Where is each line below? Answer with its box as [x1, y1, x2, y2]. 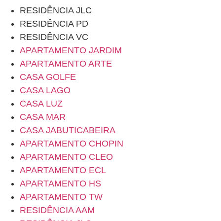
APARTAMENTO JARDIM [20, 45, 122, 55]
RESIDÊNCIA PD [20, 19, 88, 29]
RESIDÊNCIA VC [20, 32, 88, 42]
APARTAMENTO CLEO [20, 152, 113, 162]
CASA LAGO [20, 85, 71, 95]
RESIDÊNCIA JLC [20, 5, 92, 15]
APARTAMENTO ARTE [20, 59, 112, 69]
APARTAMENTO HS [20, 179, 101, 188]
